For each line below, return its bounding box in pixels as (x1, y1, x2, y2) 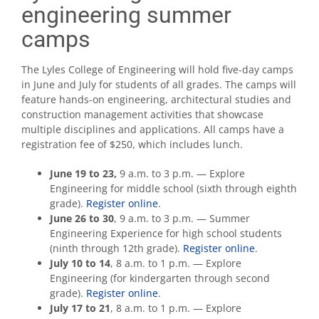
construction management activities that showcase (21, 107, 263, 121)
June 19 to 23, (50, 166, 120, 180)
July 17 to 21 (50, 300, 110, 315)
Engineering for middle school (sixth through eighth (50, 181, 297, 195)
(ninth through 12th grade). (50, 241, 183, 255)
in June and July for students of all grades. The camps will (21, 77, 296, 91)
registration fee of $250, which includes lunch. (21, 137, 246, 151)
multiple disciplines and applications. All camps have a (21, 122, 284, 136)
